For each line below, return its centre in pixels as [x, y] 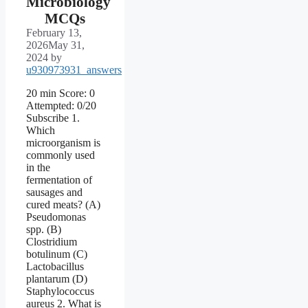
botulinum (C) [57, 254]
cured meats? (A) [63, 204]
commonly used [60, 155]
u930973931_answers [74, 69]
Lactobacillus [55, 266]
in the [38, 167]
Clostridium [52, 241]
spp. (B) [44, 229]
